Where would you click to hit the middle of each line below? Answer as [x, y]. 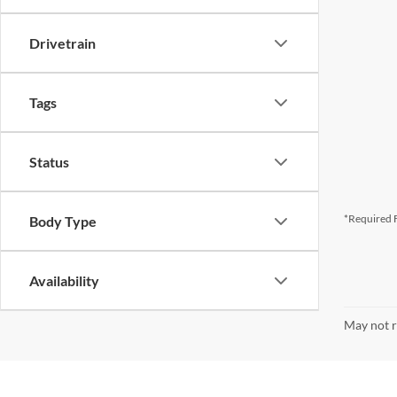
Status [49, 162]
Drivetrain [62, 43]
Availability [64, 280]
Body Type [63, 221]
